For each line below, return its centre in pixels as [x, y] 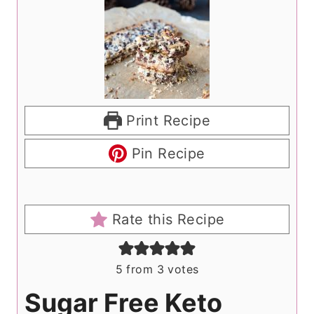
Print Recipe [166, 120]
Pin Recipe [166, 153]
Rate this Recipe [166, 219]
